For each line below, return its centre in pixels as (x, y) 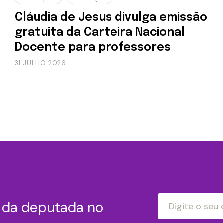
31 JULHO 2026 (40, 63)
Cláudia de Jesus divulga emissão (111, 17)
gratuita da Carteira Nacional (100, 32)
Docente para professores (93, 47)
